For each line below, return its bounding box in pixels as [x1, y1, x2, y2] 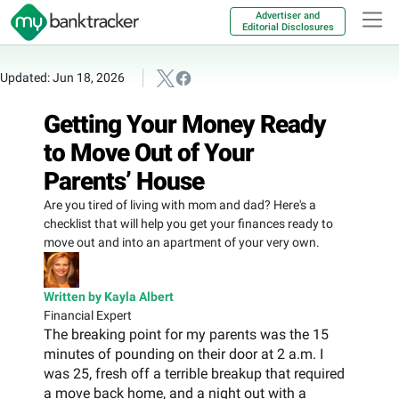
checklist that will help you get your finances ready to [44, 216, 333, 231]
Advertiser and [256, 10, 320, 21]
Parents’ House [44, 166, 204, 196]
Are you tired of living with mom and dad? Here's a [44, 197, 316, 212]
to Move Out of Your [44, 137, 254, 167]
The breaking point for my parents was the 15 [44, 325, 329, 343]
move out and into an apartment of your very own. [44, 234, 320, 249]
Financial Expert [44, 307, 132, 322]
